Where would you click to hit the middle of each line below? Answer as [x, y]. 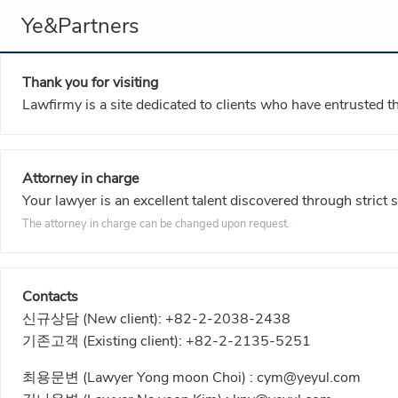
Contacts [50, 297]
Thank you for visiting [90, 83]
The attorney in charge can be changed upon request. [156, 224]
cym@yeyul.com [309, 378]
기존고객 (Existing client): [104, 341]
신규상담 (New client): [94, 319]
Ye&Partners [80, 26]
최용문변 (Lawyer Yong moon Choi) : [139, 378]
